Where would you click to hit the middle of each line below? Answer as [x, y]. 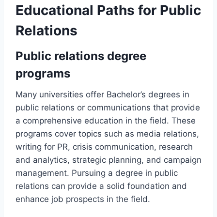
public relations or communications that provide [108, 108]
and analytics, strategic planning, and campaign [108, 160]
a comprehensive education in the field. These [106, 121]
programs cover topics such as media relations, [107, 134]
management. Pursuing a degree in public [97, 173]
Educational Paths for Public [108, 10]
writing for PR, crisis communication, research [104, 147]
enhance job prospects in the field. [83, 199]
